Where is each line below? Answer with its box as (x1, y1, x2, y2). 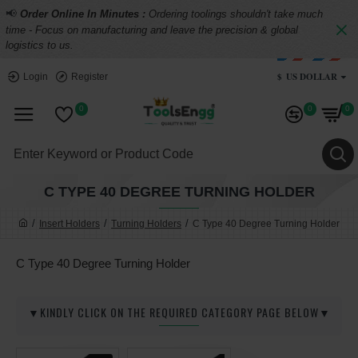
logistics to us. (6, 39, 74, 51)
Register (71, 70, 108, 82)
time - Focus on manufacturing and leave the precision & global (6, 24, 298, 36)
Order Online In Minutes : (20, 8, 149, 20)
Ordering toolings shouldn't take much (149, 8, 323, 20)
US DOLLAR (286, 70, 337, 83)
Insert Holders (39, 217, 100, 229)
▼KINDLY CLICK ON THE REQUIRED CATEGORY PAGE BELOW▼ (27, 304, 331, 320)
